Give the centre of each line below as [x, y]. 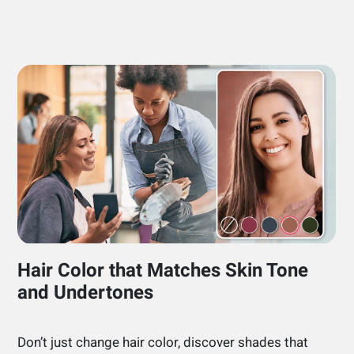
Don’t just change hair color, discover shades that [163, 343]
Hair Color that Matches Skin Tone [163, 271]
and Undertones [86, 293]
